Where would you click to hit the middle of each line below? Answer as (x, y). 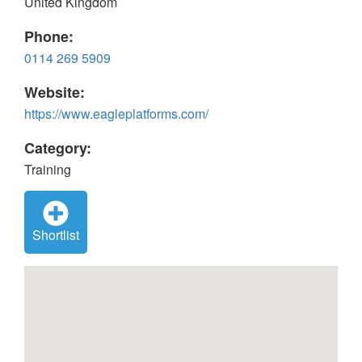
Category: (58, 148)
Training (48, 169)
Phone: (49, 36)
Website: (55, 92)
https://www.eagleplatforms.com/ (116, 114)
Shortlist (56, 235)
